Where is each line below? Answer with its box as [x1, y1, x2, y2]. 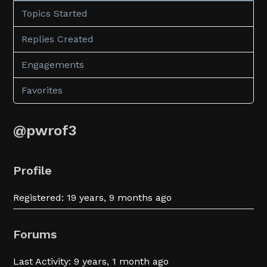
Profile [13, 163, 52, 178]
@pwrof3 [13, 122, 77, 139]
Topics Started [21, 7, 88, 19]
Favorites [21, 84, 63, 96]
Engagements [21, 58, 85, 70]
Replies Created [21, 33, 94, 45]
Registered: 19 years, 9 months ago [13, 191, 172, 203]
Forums [13, 226, 57, 241]
